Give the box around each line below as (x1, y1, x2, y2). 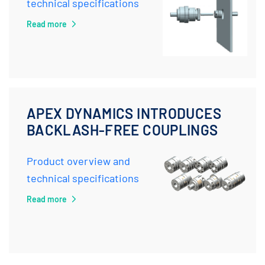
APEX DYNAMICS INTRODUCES (27, 105, 221, 122)
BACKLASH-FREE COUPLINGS (27, 121, 218, 138)
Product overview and (27, 154, 130, 167)
